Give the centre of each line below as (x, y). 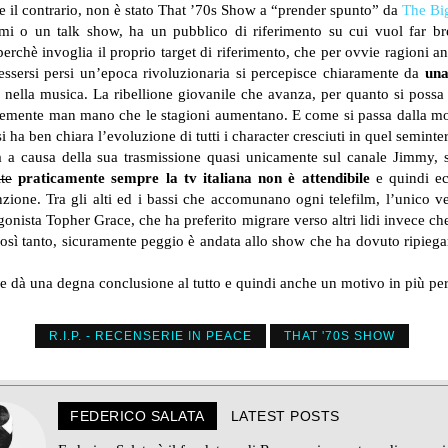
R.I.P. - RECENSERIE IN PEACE (150, 336)
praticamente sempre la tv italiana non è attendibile (194, 178)
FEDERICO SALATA (137, 416)
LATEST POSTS (285, 416)
